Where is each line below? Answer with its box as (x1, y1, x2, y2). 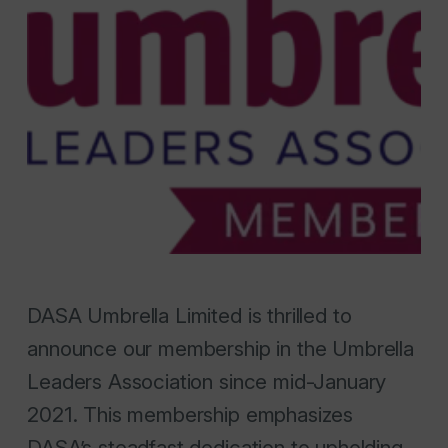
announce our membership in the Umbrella (27, 336, 414, 362)
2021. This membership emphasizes (27, 402, 354, 428)
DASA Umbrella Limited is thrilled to (27, 303, 352, 329)
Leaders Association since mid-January (27, 369, 387, 395)
